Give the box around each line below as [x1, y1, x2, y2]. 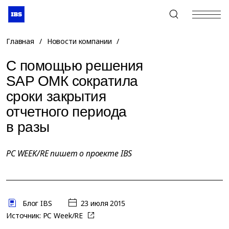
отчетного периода [6, 104, 127, 120]
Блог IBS [22, 198, 52, 208]
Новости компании [47, 36, 112, 46]
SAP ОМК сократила [6, 73, 138, 89]
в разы [6, 119, 50, 135]
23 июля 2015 [80, 198, 125, 208]
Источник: [6, 211, 43, 220]
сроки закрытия [6, 88, 106, 104]
